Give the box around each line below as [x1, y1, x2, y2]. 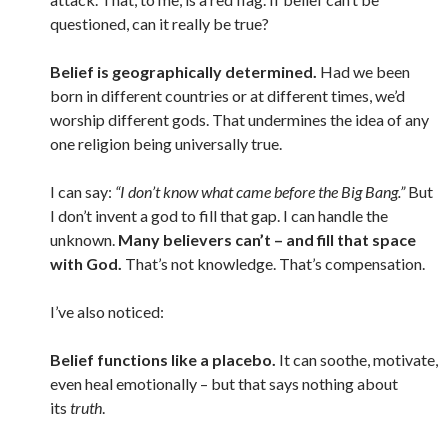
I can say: [50, 182, 115, 201]
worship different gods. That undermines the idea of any [50, 110, 429, 129]
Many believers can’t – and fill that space [118, 230, 416, 249]
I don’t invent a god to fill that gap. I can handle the [50, 206, 388, 225]
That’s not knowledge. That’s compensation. [122, 254, 425, 273]
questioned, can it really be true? [50, 14, 269, 33]
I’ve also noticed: [50, 302, 164, 321]
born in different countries [50, 86, 232, 105]
